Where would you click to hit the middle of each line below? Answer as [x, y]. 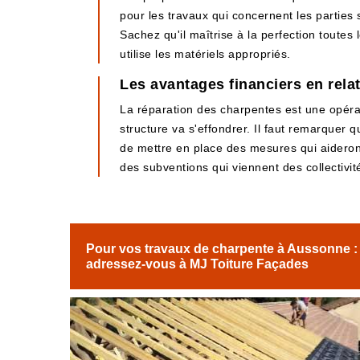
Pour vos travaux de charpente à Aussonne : [222, 249]
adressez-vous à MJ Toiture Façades [197, 264]
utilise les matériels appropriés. [205, 54]
